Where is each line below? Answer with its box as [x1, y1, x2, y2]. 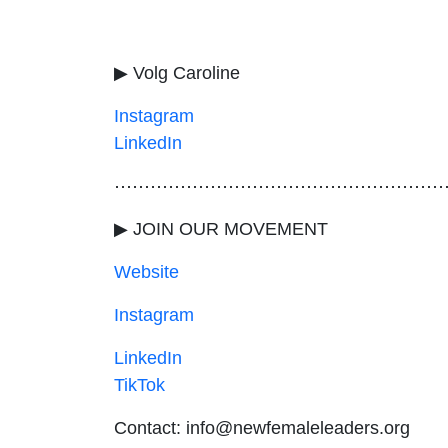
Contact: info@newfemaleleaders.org [114, 417, 410, 438]
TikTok [114, 374, 170, 395]
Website [114, 261, 179, 282]
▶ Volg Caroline [114, 62, 250, 83]
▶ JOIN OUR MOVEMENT [114, 218, 328, 239]
